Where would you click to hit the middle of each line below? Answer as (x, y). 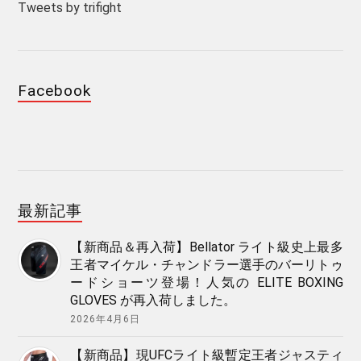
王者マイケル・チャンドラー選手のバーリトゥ (207, 265)
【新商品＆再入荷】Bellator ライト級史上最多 (207, 247)
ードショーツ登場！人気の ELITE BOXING (207, 282)
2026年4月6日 (106, 319)
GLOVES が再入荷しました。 (154, 300)
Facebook (55, 91)
